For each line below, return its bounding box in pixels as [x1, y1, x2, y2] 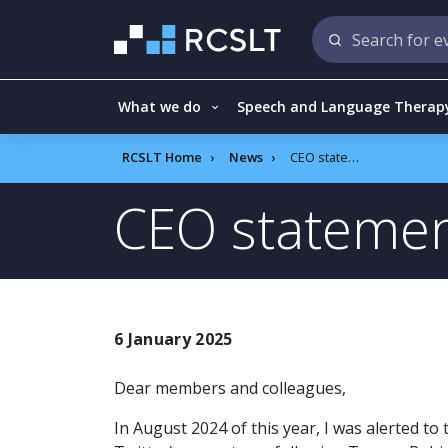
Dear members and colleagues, [114, 377, 346, 399]
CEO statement [290, 148, 348, 166]
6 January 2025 [114, 328, 233, 350]
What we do [118, 97, 201, 116]
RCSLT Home [122, 148, 202, 166]
